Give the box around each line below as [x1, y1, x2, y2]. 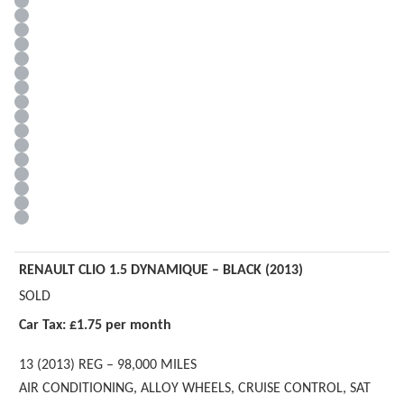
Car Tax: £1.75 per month [19, 318, 171, 334]
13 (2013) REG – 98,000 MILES [19, 358, 197, 373]
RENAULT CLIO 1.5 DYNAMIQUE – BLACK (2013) [19, 263, 303, 279]
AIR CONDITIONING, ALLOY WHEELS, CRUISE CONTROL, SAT [19, 381, 371, 397]
